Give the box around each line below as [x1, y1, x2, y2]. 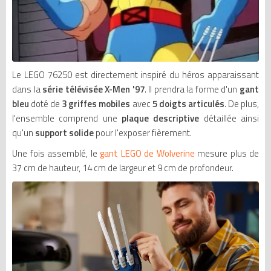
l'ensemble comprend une [12, 111, 117, 125]
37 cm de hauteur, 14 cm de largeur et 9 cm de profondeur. [12, 160, 233, 175]
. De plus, [224, 96, 260, 111]
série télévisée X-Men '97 [42, 82, 145, 96]
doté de [29, 96, 62, 111]
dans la [12, 82, 43, 96]
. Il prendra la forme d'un [144, 82, 240, 96]
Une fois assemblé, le [12, 146, 100, 160]
